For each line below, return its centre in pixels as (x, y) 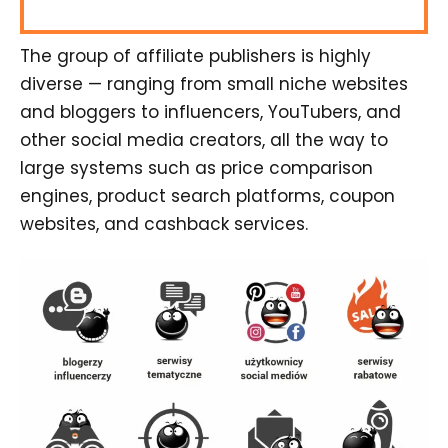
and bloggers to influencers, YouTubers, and (210, 111)
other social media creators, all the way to (204, 139)
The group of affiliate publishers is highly (195, 55)
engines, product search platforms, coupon (207, 195)
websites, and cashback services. (164, 223)
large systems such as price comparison (196, 167)
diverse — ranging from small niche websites (214, 83)
